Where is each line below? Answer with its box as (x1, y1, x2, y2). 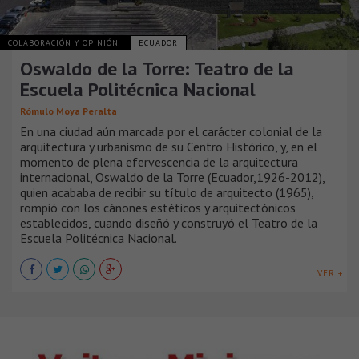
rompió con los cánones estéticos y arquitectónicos (20, 199, 296, 216)
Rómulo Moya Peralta (20, 104, 117, 117)
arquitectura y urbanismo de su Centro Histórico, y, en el (20, 138, 317, 155)
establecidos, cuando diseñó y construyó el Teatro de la (20, 214, 317, 231)
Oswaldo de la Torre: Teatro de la (20, 55, 294, 81)
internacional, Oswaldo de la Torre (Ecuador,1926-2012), (20, 168, 325, 185)
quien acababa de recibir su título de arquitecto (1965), (20, 184, 313, 200)
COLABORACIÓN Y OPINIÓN (8, 37, 122, 48)
